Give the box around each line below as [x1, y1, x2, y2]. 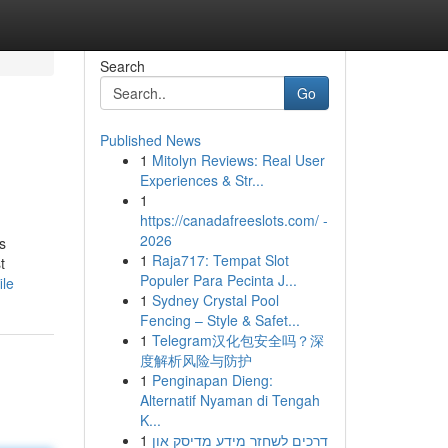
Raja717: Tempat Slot [151, 250, 289, 270]
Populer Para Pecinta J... [139, 270, 297, 290]
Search [99, 56, 145, 76]
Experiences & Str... [139, 170, 264, 190]
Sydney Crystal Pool [151, 290, 279, 310]
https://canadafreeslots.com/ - [139, 210, 328, 230]
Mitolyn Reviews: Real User [151, 150, 325, 170]
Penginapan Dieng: [151, 370, 273, 390]
